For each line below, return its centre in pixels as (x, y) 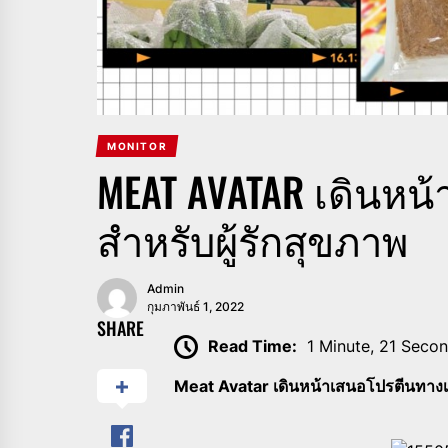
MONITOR (137, 145)
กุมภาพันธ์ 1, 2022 (195, 306)
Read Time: (253, 345)
